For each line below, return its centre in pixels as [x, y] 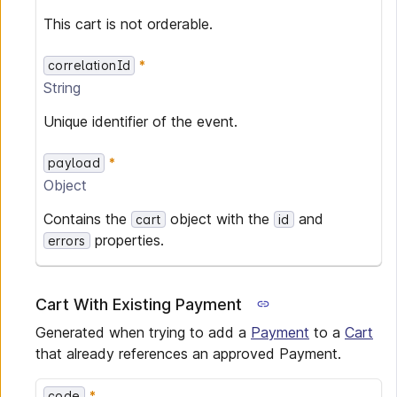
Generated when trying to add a [143, 332]
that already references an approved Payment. [188, 354]
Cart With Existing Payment [139, 304]
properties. [127, 240]
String [62, 88]
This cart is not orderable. [128, 24]
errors [67, 241]
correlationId [90, 65]
